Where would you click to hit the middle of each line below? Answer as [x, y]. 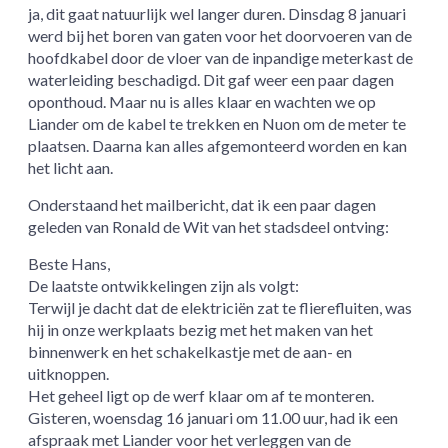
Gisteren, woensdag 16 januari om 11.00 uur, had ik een [213, 417]
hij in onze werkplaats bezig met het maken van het [201, 329]
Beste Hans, [69, 263]
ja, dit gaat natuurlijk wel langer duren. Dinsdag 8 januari [217, 13]
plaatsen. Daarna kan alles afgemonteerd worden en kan [218, 145]
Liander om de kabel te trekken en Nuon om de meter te [217, 123]
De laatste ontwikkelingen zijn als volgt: [164, 285]
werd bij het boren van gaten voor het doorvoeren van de [220, 35]
